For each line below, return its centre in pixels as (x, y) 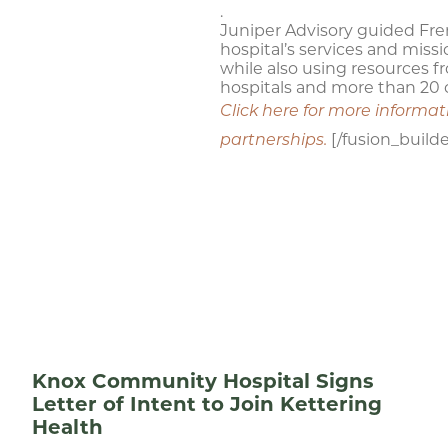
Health (67, 427)
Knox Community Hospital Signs (203, 381)
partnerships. (275, 141)
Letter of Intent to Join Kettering (207, 404)
